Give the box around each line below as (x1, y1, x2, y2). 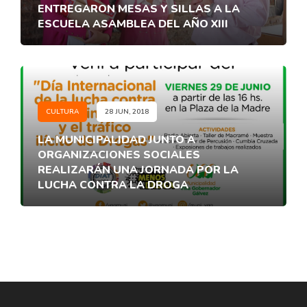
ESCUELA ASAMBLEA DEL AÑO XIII (38, 16, 228, 32)
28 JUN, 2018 (105, 106, 149, 116)
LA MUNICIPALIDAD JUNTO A (38, 132, 195, 147)
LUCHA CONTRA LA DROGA (38, 177, 188, 193)
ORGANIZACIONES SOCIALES (38, 147, 200, 162)
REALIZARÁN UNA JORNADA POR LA (38, 162, 238, 177)
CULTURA (46, 106, 79, 116)
